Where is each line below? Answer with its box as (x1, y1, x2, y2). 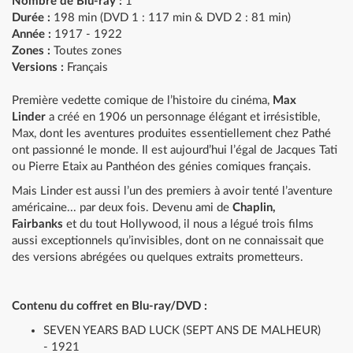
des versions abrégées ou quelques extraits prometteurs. (12, 251, 303, 263)
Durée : (12, 12, 50, 24)
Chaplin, (232, 202, 276, 214)
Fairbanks (12, 218, 66, 230)
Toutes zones (50, 45, 122, 57)
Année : (12, 28, 51, 40)
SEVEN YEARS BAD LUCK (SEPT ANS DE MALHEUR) (43, 325, 321, 336)
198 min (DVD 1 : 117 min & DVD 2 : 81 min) (50, 12, 291, 24)
